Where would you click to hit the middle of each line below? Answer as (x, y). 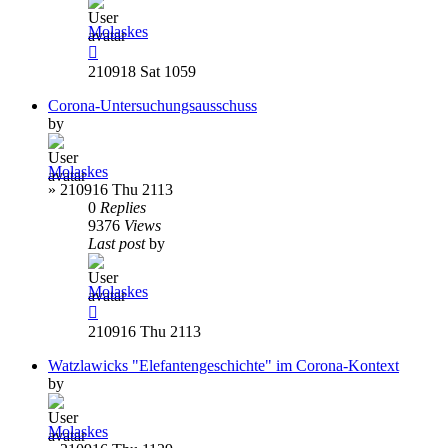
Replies (123, 207)
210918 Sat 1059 (142, 71)
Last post (118, 243)
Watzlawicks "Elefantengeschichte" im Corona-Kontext (223, 365)
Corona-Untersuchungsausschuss (152, 105)
